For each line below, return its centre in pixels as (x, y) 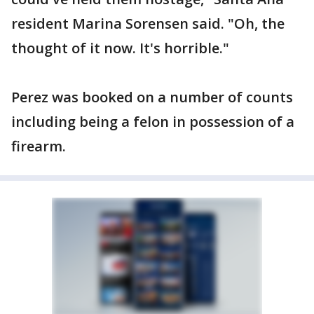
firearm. (39, 146)
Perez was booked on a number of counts (152, 97)
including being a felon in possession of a (153, 122)
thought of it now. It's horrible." (120, 48)
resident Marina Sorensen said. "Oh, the (148, 23)
